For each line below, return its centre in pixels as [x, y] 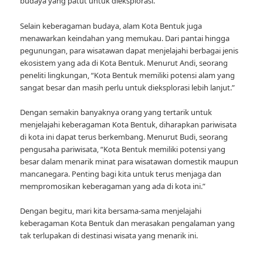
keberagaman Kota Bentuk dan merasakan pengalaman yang [128, 223]
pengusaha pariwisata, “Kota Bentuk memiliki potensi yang [123, 149]
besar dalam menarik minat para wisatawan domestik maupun [129, 161]
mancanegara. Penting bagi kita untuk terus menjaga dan [121, 173]
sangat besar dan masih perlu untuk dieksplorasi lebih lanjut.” [128, 87]
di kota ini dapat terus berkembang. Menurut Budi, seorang [124, 136]
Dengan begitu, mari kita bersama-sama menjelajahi [111, 210]
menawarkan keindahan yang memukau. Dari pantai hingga [125, 38]
